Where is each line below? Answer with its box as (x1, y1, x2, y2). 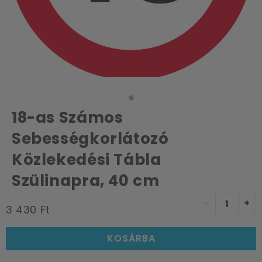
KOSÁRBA (106, 232, 156, 245)
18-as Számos (12, 107, 123, 128)
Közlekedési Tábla (12, 149, 161, 170)
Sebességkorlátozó (12, 128, 169, 149)
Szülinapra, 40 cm (12, 170, 160, 191)
